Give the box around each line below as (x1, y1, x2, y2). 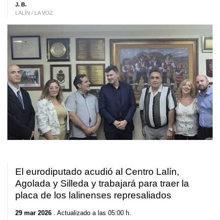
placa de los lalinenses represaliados (15, 190, 171, 201)
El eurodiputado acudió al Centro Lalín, (15, 166, 179, 177)
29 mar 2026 (15, 209, 52, 217)
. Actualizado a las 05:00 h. (52, 209, 131, 217)
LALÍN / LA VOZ (15, 10, 53, 16)
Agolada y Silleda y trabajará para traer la (15, 178, 189, 189)
